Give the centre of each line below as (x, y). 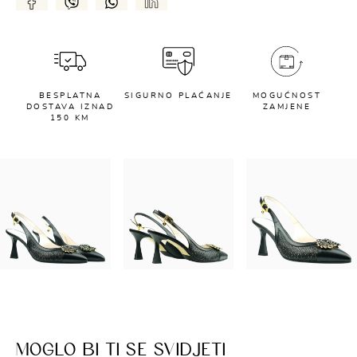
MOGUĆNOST (287, 95)
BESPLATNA (70, 95)
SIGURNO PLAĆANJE (178, 95)
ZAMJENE (287, 106)
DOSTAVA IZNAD (70, 106)
